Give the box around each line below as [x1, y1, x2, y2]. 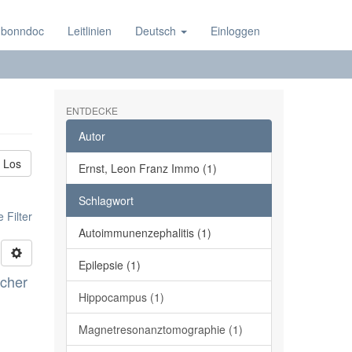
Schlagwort [78, 192, 134, 208]
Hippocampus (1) [78, 289, 164, 305]
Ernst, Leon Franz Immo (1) [78, 160, 217, 176]
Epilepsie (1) [78, 257, 141, 273]
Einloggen [211, 23, 260, 38]
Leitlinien [68, 23, 112, 38]
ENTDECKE [65, 104, 118, 117]
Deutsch [135, 23, 179, 38]
